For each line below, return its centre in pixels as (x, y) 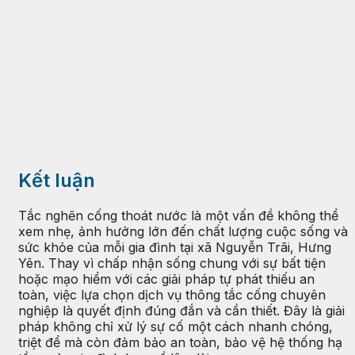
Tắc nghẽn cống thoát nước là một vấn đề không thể (178, 215)
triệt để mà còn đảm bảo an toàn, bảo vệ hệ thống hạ (180, 342)
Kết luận (57, 180)
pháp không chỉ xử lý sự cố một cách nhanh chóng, (176, 326)
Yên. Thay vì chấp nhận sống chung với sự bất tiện (172, 263)
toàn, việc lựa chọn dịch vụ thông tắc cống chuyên (172, 294)
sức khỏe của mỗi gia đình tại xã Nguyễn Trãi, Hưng (175, 247)
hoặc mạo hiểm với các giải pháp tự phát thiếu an (166, 279)
